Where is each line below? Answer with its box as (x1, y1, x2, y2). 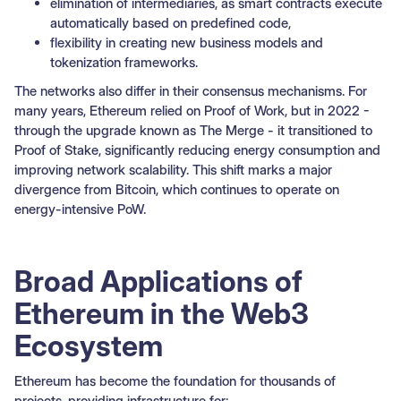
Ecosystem (14, 328, 163, 363)
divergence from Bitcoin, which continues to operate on (14, 180, 339, 198)
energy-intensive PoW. (14, 200, 146, 218)
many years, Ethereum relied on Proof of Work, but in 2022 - (14, 101, 370, 119)
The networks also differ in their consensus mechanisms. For (14, 81, 367, 99)
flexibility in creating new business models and (50, 33, 323, 51)
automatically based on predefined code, (50, 13, 291, 31)
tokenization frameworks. (50, 53, 198, 71)
